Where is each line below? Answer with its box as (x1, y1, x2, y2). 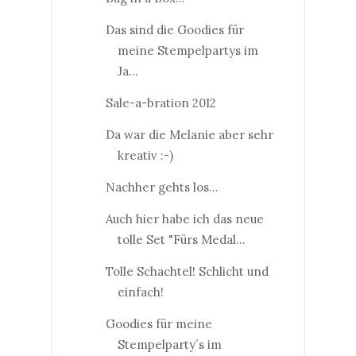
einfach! (117, 284, 164, 300)
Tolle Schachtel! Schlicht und (105, 263, 269, 279)
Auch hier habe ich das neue (105, 211, 264, 226)
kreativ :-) (117, 147, 173, 163)
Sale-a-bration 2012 (105, 95, 216, 110)
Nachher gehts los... (105, 179, 219, 195)
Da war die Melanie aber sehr (105, 126, 273, 142)
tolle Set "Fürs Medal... (117, 231, 246, 247)
